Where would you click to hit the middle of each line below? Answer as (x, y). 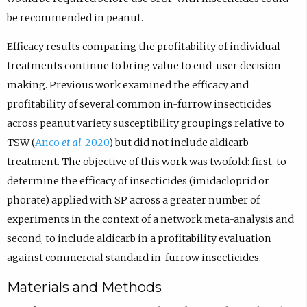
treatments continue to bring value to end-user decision (144, 66)
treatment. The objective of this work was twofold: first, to (146, 162)
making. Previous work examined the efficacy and (127, 85)
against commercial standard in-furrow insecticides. (134, 258)
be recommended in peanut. (75, 17)
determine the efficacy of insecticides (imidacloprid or (138, 181)
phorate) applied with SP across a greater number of (133, 200)
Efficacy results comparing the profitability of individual (143, 47)
